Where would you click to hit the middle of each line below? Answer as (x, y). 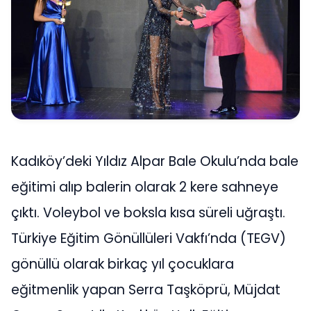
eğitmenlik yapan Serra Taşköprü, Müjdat (146, 290)
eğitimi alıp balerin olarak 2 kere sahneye (145, 187)
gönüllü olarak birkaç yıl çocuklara (123, 264)
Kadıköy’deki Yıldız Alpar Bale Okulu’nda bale (155, 162)
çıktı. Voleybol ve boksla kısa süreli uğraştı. (148, 213)
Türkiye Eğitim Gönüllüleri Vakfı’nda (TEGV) (149, 239)
